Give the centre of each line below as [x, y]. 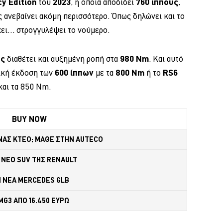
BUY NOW [29, 119]
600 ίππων [74, 72]
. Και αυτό [166, 58]
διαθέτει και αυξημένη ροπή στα [62, 58]
